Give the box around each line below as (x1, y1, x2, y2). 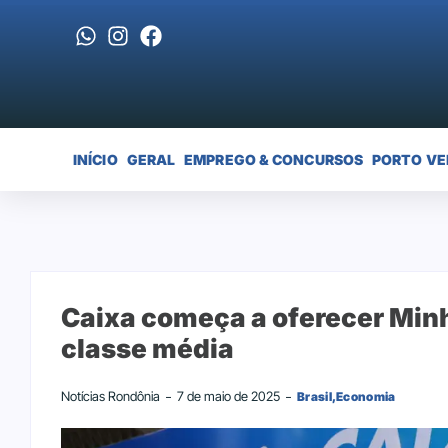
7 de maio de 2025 (177, 388, 280, 405)
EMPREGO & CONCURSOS (184, 150, 364, 168)
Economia (336, 389, 396, 405)
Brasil (297, 389, 332, 405)
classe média (61, 333, 234, 365)
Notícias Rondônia (61, 388, 160, 405)
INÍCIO (73, 150, 118, 168)
